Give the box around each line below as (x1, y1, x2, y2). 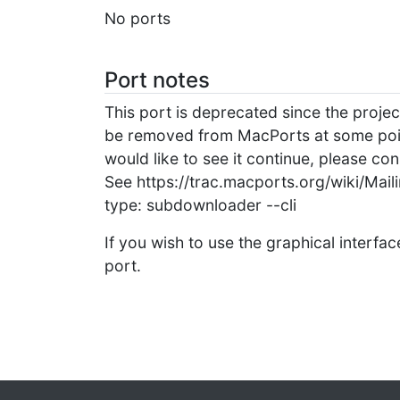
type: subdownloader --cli (104, 196, 296, 214)
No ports (104, 9, 171, 28)
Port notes (104, 67, 210, 93)
